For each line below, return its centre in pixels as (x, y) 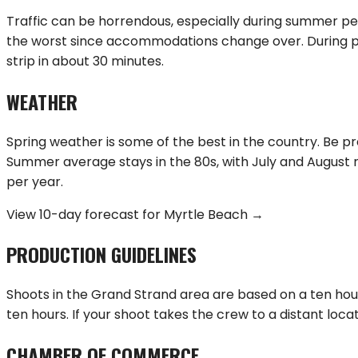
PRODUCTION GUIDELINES (101, 255)
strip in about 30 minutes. (85, 61)
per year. (35, 181)
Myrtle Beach (206, 214)
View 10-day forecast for (85, 214)
